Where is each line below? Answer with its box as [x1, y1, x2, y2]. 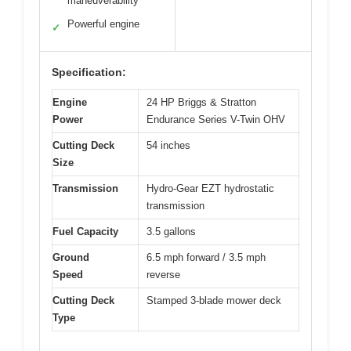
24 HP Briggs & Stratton [147, 96, 256, 108]
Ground [52, 251, 89, 263]
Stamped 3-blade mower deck [147, 294, 281, 306]
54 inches [147, 139, 190, 151]
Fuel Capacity [52, 225, 118, 237]
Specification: [52, 65, 126, 78]
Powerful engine [67, 17, 139, 30]
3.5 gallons [147, 225, 196, 237]
